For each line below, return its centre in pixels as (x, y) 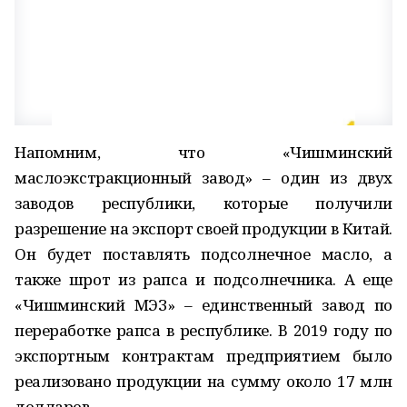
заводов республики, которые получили (203, 203)
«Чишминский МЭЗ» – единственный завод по (203, 305)
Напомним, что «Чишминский (203, 152)
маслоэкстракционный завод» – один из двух (203, 178)
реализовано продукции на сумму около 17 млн (203, 381)
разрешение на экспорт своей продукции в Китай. (203, 228)
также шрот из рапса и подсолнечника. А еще (203, 279)
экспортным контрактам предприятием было (203, 356)
